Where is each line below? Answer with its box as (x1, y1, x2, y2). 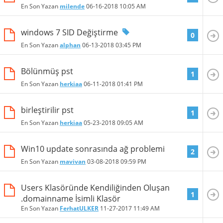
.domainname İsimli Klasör (21, 193, 120, 204)
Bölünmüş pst (21, 65, 73, 77)
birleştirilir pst (21, 104, 74, 115)
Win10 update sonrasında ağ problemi (21, 143, 165, 154)
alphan (60, 41, 81, 50)
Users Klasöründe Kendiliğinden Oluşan (21, 182, 170, 193)
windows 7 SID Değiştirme (21, 26, 118, 38)
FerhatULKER (60, 204, 99, 213)
